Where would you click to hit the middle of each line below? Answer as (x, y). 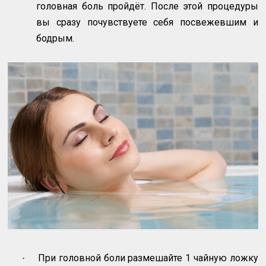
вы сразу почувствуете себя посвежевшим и (147, 23)
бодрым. (56, 39)
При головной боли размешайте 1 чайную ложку (148, 258)
